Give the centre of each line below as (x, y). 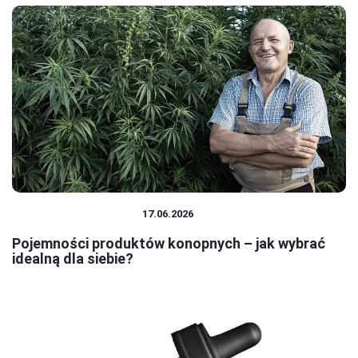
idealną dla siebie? (73, 259)
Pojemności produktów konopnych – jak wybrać (169, 244)
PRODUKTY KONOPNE (78, 214)
